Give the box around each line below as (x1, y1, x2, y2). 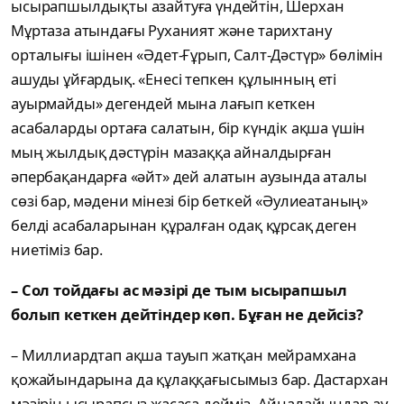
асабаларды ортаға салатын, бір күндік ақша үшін (11, 117, 366, 139)
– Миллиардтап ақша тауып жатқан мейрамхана (11, 344, 357, 366)
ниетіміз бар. (11, 239, 103, 261)
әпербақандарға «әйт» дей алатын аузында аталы (11, 166, 367, 188)
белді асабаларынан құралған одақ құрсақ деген (11, 215, 357, 236)
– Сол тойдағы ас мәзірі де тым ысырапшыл (11, 280, 347, 301)
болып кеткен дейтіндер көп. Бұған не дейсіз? (11, 304, 363, 326)
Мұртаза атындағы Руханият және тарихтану (11, 20, 332, 41)
